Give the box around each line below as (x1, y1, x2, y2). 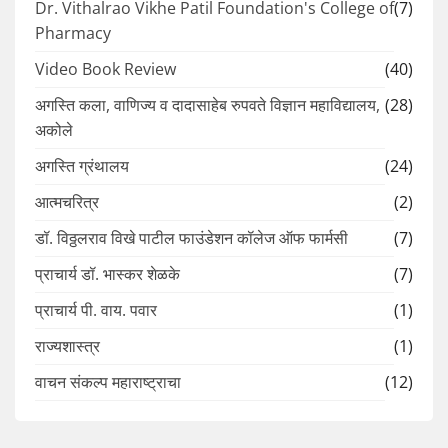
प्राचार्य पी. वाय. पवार (35, 299, 157, 322)
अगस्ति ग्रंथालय (35, 155, 129, 178)
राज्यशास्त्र (35, 335, 100, 358)
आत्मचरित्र (35, 191, 99, 214)
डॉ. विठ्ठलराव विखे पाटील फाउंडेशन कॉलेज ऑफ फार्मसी (35, 227, 348, 250)
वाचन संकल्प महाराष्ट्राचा (35, 371, 181, 394)
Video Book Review (35, 58, 176, 81)
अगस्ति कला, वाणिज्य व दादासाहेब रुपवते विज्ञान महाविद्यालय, (35, 94, 380, 117)
